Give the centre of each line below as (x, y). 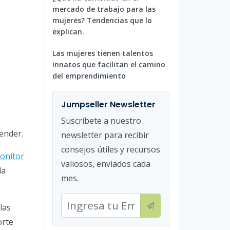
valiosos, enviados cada (106, 164)
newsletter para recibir (105, 135)
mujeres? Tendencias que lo (102, 20)
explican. (68, 31)
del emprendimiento (89, 75)
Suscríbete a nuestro (101, 120)
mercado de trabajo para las (104, 9)
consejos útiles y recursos (111, 149)
